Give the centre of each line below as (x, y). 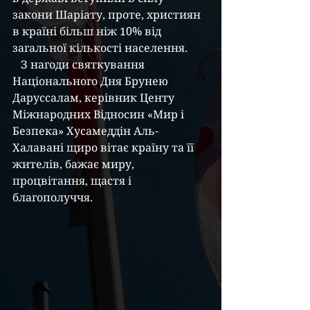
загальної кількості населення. (100, 48)
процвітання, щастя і (73, 181)
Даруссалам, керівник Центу (95, 98)
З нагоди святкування (17, 65)
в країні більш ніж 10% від (88, 31)
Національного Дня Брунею (92, 81)
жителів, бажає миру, (75, 164)
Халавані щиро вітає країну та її (104, 148)
